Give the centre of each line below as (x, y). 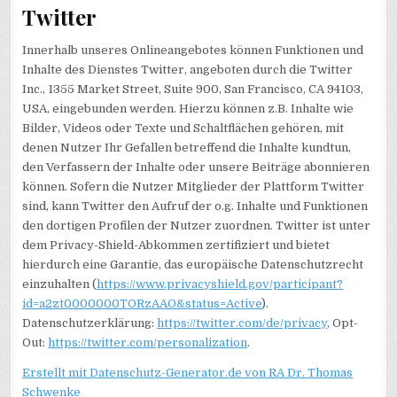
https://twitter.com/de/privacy (242, 323)
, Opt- (343, 323)
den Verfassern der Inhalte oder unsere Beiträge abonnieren (196, 167)
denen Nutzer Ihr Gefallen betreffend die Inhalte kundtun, (187, 147)
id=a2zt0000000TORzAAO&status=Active (142, 303)
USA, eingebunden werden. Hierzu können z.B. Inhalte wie (188, 108)
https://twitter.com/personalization (148, 342)
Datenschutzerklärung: (90, 323)
